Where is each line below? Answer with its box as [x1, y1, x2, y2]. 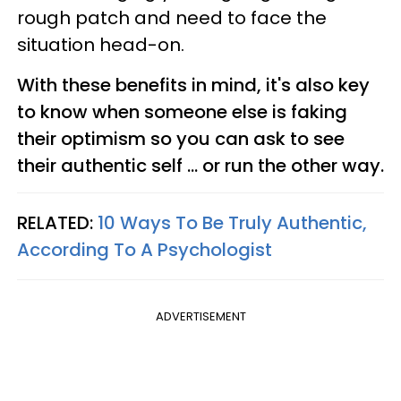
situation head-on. [17, 32, 184, 57]
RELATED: [17, 210, 98, 235]
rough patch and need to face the [17, 5, 327, 30]
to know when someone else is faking [17, 99, 347, 124]
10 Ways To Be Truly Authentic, [98, 210, 367, 235]
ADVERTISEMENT [155, 308, 246, 325]
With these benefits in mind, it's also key [17, 73, 370, 98]
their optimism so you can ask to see [17, 126, 345, 151]
